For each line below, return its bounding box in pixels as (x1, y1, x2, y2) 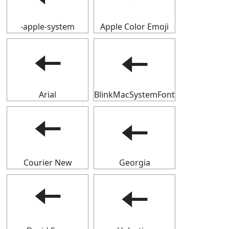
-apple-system (20, 21, 75, 32)
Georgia (119, 157, 150, 168)
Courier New (23, 157, 72, 168)
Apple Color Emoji (100, 21, 169, 32)
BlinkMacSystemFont (94, 89, 175, 100)
